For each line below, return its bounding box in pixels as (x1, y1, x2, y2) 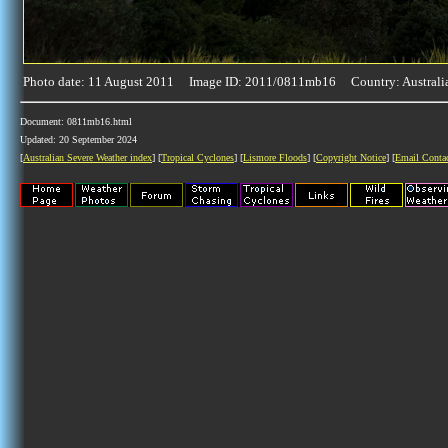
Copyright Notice (316, 152, 386, 163)
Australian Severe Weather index (23, 152, 152, 163)
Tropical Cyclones (161, 152, 234, 163)
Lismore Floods (243, 152, 307, 163)
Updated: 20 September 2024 (20, 134, 137, 145)
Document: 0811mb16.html (20, 116, 132, 127)
